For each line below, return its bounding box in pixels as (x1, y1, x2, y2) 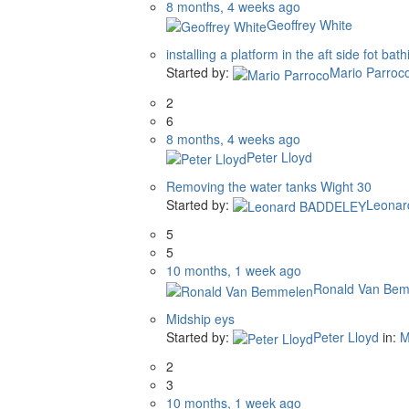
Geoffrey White (267, 15, 352, 34)
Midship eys (166, 309, 235, 328)
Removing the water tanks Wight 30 (166, 176, 372, 195)
